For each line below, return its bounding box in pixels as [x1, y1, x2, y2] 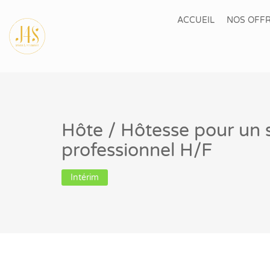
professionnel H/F [61, 139, 212, 162]
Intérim [71, 172, 99, 183]
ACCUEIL [177, 15, 215, 25]
